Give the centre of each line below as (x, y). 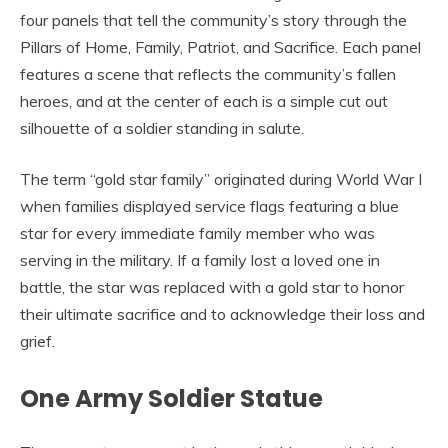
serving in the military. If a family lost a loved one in (200, 259)
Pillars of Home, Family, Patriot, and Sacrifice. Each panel (220, 46)
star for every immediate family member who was (197, 232)
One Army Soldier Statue (171, 398)
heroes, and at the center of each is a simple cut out (204, 100)
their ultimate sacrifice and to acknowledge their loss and (222, 313)
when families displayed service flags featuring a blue (209, 205)
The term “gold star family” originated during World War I (221, 178)
